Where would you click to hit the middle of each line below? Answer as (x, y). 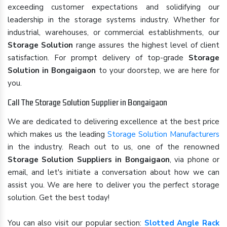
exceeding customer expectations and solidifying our (113, 7)
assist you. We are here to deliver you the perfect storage (113, 185)
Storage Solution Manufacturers (163, 134)
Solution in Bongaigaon (52, 70)
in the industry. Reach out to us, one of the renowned (113, 147)
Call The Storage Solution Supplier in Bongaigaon (87, 102)
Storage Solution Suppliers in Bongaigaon (89, 160)
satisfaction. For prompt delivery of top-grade (98, 58)
